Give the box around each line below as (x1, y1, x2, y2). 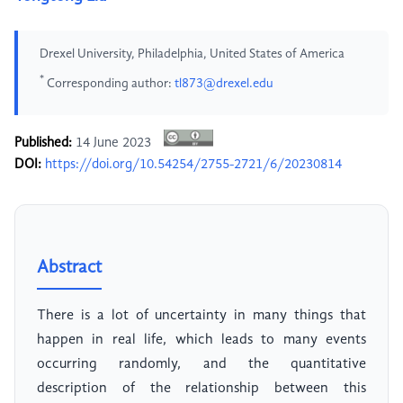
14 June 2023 (72, 136, 155, 151)
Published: (14, 136, 72, 151)
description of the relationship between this (37, 381, 366, 397)
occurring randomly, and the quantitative (37, 357, 366, 372)
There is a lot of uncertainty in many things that (37, 309, 366, 324)
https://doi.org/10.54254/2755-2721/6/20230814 (45, 157, 342, 173)
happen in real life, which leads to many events (37, 333, 366, 348)
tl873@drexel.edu (175, 76, 273, 90)
